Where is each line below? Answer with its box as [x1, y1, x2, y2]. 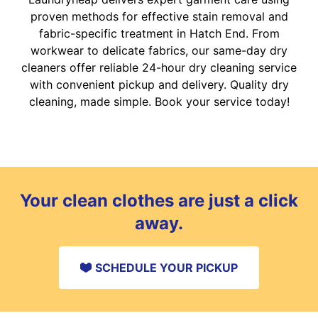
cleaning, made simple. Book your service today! [28, 94, 290, 109]
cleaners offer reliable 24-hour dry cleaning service [21, 60, 297, 75]
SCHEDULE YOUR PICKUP [95, 261, 238, 275]
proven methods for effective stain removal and [30, 9, 288, 24]
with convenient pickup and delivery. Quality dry [29, 77, 289, 92]
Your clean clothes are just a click [20, 190, 298, 212]
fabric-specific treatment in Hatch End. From [38, 26, 280, 41]
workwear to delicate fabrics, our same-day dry [31, 43, 287, 58]
